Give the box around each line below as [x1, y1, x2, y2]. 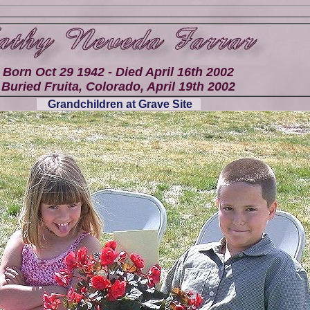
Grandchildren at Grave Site [36, 98, 201, 110]
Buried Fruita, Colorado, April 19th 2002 [1, 80, 235, 93]
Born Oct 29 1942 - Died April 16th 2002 [3, 65, 234, 79]
